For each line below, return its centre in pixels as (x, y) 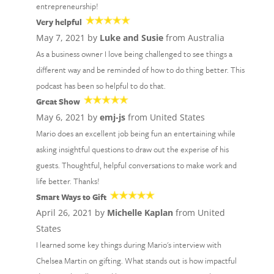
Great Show (58, 102)
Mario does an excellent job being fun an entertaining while (135, 133)
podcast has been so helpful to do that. (101, 86)
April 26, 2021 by (71, 213)
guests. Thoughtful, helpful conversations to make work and (136, 165)
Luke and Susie (131, 38)
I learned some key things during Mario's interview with (128, 245)
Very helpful (59, 22)
